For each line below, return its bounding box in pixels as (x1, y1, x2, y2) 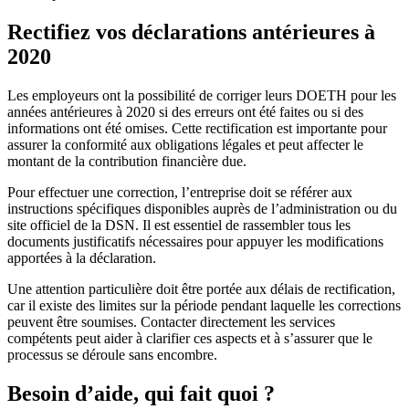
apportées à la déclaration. (7, 250, 156, 267)
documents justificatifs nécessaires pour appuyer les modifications (7, 234, 383, 250)
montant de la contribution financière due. (7, 153, 246, 170)
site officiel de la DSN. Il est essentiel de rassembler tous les (7, 217, 351, 234)
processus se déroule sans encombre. (7, 347, 217, 363)
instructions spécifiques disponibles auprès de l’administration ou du (7, 201, 397, 217)
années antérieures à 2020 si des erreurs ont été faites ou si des (7, 104, 363, 121)
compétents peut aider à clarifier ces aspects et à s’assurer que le (7, 330, 372, 347)
